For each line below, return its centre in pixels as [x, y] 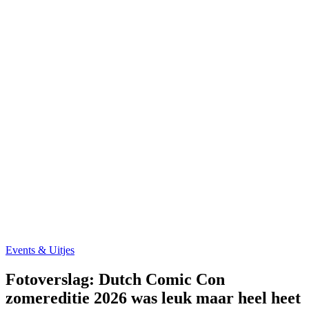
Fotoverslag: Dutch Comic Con [115, 280]
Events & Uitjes [40, 250]
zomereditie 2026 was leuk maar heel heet [153, 298]
